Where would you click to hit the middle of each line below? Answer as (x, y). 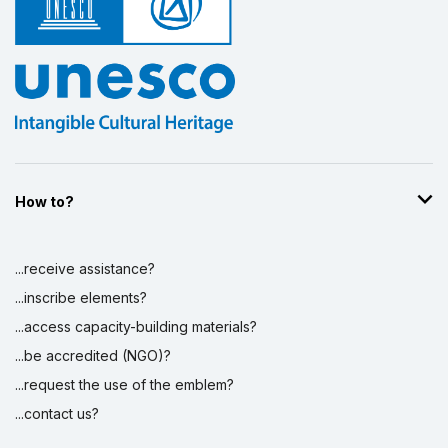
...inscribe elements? (81, 297)
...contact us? (57, 413)
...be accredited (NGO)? (93, 355)
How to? (44, 201)
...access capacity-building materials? (136, 326)
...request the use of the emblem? (124, 384)
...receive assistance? (85, 268)
